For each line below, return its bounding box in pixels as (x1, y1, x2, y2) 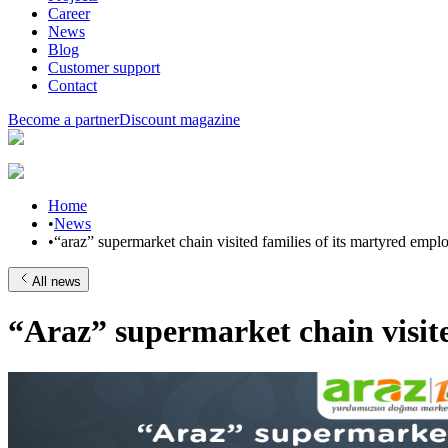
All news (32, 274, 81, 289)
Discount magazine (119, 111, 240, 128)
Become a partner (8, 111, 119, 128)
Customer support (48, 59, 160, 76)
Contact (48, 77, 97, 94)
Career (48, 5, 90, 22)
